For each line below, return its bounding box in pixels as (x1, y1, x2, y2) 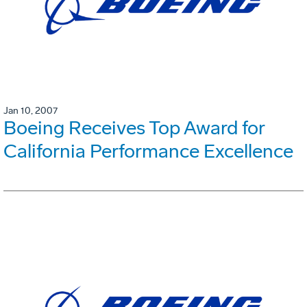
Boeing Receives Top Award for (3, 116, 265, 139)
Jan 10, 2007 (3, 104, 58, 116)
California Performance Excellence (3, 139, 293, 162)
